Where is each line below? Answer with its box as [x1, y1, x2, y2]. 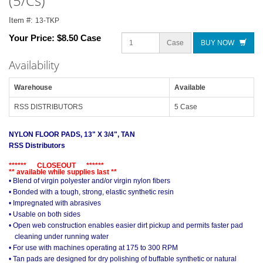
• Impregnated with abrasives [9, 198, 101, 207]
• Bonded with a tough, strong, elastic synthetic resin [9, 187, 174, 196]
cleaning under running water [15, 232, 109, 241]
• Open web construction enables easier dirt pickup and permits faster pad [9, 221, 243, 230]
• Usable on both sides [9, 210, 80, 218]
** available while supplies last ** [9, 167, 117, 176]
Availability [9, 58, 59, 73]
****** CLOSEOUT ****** [9, 161, 104, 170]
